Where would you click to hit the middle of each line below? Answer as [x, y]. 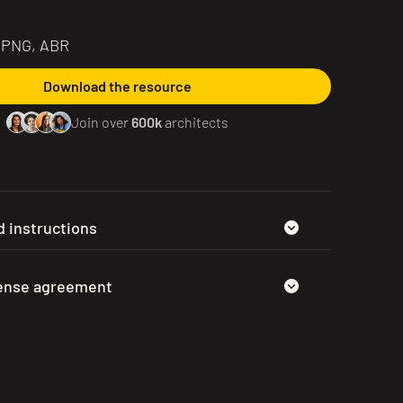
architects [196, 122]
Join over [102, 122]
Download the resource [118, 86]
